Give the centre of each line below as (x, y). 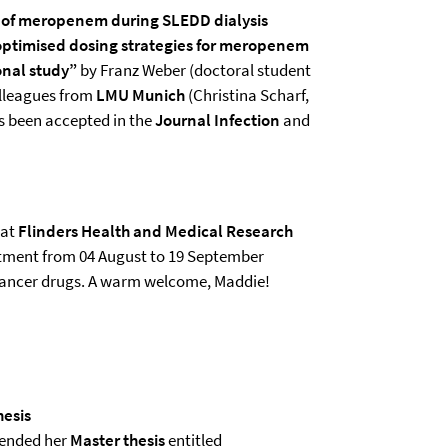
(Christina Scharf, (247, 95)
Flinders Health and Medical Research (155, 231)
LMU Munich (140, 95)
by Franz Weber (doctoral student (194, 70)
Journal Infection (217, 120)
